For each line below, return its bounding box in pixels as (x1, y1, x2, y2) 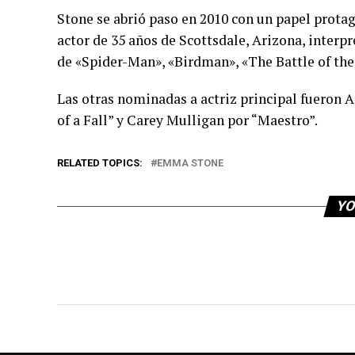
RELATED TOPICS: (57, 157, 143, 169)
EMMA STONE (157, 157, 223, 169)
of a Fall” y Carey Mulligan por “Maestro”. (57, 111, 318, 129)
